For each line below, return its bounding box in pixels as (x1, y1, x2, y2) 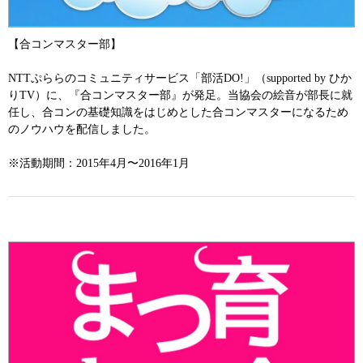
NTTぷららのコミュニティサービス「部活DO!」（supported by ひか (8, 72, 352, 84)
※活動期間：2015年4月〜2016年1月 (8, 157, 190, 169)
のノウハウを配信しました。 (8, 123, 156, 135)
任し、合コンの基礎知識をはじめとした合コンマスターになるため (8, 106, 348, 118)
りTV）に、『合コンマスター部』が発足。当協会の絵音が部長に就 (8, 89, 352, 101)
